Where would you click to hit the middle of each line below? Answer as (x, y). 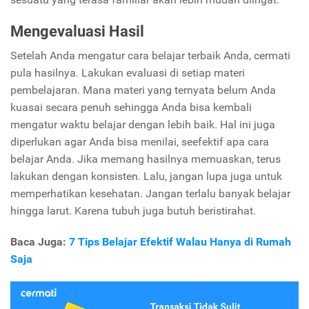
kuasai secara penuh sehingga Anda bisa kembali (131, 108)
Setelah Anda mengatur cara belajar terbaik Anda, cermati (150, 56)
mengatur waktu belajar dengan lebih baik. (115, 125)
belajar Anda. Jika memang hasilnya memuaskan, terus (146, 159)
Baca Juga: (40, 242)
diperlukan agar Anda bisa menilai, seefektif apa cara (140, 142)
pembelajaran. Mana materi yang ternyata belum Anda (143, 90)
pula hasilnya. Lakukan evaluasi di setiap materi (128, 73)
